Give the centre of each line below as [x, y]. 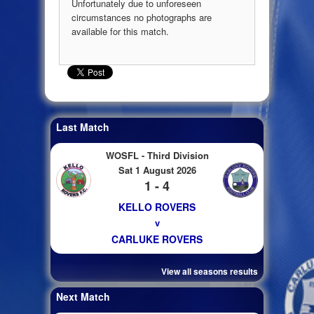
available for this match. [120, 32]
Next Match [83, 296]
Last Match [83, 127]
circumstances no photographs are [142, 18]
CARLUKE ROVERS [157, 239]
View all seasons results [210, 271]
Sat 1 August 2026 [157, 170]
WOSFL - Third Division [157, 155]
